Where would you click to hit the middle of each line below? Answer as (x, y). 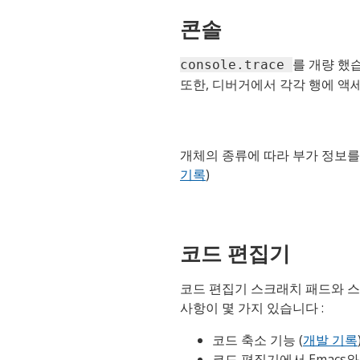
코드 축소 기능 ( (258, 340)
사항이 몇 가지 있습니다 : (252, 308)
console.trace (236, 65)
